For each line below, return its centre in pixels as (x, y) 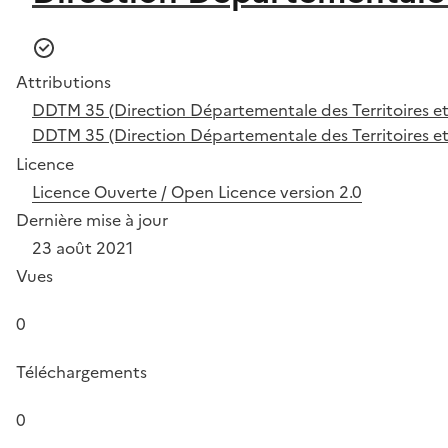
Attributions (63, 82)
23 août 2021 (82, 248)
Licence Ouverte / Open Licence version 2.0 (197, 192)
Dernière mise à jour (92, 220)
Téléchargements (81, 372)
